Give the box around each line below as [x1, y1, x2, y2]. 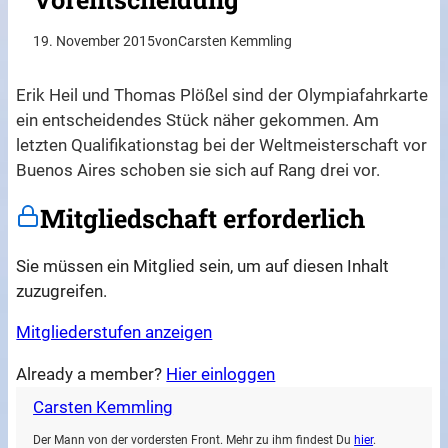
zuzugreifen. [16, 280, 108, 301]
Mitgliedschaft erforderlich [40, 201, 366, 236]
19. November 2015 [33, 33, 156, 51]
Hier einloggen [166, 364, 276, 385]
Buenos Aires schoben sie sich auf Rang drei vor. [16, 160, 381, 181]
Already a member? [16, 364, 167, 385]
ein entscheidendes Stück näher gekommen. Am [16, 110, 380, 131]
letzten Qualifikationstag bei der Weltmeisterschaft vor [16, 135, 428, 156]
